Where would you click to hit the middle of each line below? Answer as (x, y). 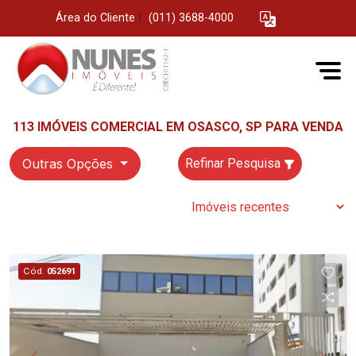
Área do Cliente (95, 18)
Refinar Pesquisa (234, 163)
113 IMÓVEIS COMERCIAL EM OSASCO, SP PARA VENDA (178, 127)
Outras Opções (70, 164)
